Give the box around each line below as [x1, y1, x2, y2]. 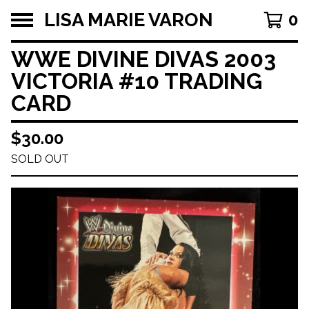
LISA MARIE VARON [44, 9, 213, 30]
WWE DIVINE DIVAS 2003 [11, 46, 276, 72]
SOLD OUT [11, 152, 69, 166]
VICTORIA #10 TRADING [11, 68, 262, 94]
